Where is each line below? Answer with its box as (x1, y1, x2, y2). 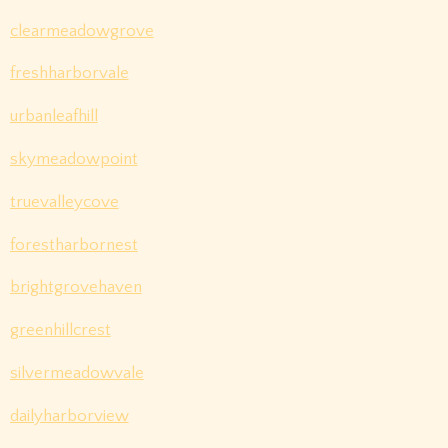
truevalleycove (9, 192, 119, 211)
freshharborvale (9, 64, 129, 83)
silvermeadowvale (9, 363, 144, 382)
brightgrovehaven (9, 278, 142, 297)
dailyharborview (9, 406, 129, 425)
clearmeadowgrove (9, 21, 154, 40)
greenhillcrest (9, 321, 111, 340)
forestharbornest (9, 235, 138, 254)
